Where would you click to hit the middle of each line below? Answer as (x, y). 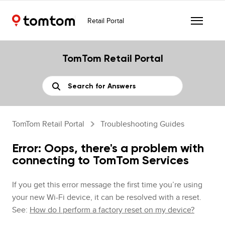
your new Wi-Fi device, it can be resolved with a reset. (107, 197)
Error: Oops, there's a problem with (108, 148)
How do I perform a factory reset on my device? (112, 210)
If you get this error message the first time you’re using (107, 185)
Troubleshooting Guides (142, 124)
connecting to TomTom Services (100, 160)
